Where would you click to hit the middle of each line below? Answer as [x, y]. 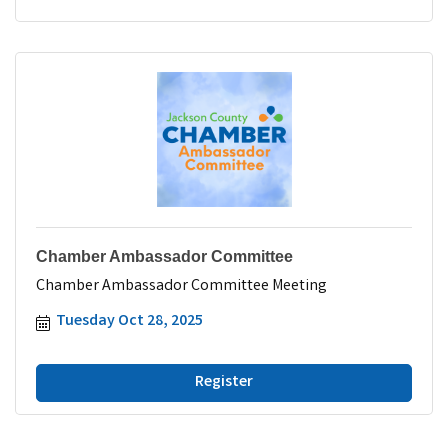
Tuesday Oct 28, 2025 [129, 321]
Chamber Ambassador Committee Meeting [181, 286]
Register [224, 382]
